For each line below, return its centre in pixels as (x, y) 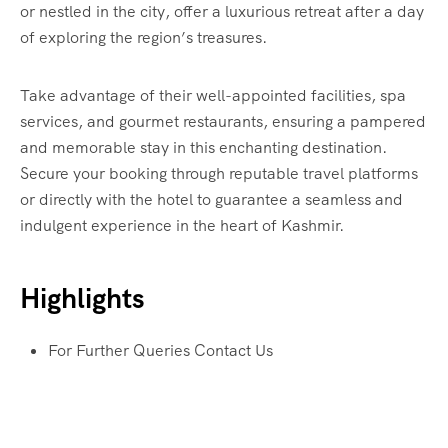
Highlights (82, 297)
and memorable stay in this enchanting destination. (203, 147)
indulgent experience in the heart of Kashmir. (182, 225)
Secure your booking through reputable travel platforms (219, 173)
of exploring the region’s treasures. (143, 37)
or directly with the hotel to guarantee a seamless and (211, 199)
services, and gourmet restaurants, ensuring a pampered (223, 121)
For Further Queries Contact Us (160, 350)
